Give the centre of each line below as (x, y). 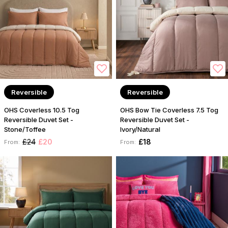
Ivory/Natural (140, 130)
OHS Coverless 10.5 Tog (42, 110)
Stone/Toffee (25, 130)
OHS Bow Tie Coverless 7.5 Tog (169, 110)
